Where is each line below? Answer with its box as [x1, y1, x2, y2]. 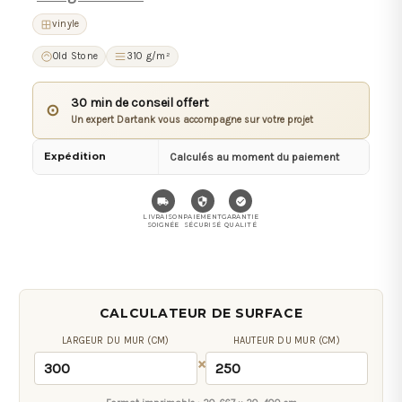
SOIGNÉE [146, 221, 179, 230]
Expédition [44, 150, 109, 163]
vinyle [52, 18, 80, 31]
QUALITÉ [223, 221, 258, 230]
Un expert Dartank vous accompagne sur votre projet [71, 114, 313, 127]
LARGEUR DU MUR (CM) [62, 335, 170, 347]
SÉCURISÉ [183, 221, 222, 230]
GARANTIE [222, 213, 259, 222]
